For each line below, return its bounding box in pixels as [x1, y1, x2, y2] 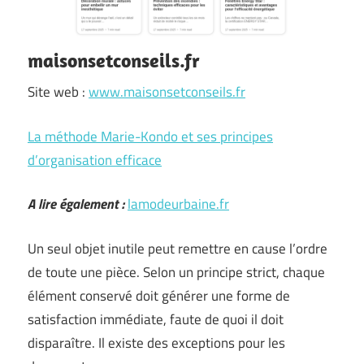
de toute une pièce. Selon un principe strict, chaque [28, 261, 325, 283]
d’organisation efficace [28, 149, 162, 171]
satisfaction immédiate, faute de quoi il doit [28, 308, 284, 330]
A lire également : [28, 193, 124, 214]
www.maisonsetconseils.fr [89, 81, 245, 102]
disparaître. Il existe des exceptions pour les [28, 331, 285, 353]
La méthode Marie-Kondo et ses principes [28, 125, 273, 147]
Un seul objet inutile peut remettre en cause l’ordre [28, 237, 327, 259]
